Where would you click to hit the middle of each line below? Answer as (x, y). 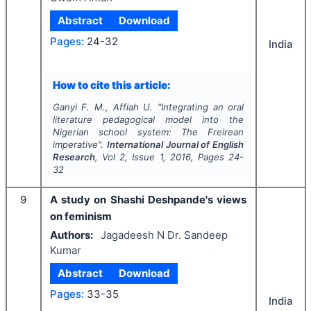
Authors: (72, 235)
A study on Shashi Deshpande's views (148, 200)
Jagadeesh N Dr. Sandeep (164, 235)
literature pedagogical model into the (148, 120)
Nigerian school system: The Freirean (148, 132)
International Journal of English (175, 145)
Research (74, 157)
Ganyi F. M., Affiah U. (103, 107)
